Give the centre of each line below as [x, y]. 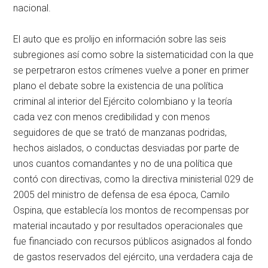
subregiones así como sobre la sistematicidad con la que [134, 54]
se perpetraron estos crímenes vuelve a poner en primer [131, 70]
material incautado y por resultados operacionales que [128, 226]
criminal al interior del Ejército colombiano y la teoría [123, 101]
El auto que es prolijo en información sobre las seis [120, 39]
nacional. [32, 8]
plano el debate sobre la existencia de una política [118, 86]
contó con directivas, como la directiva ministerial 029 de [134, 179]
